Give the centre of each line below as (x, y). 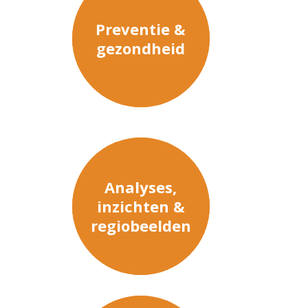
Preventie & (141, 29)
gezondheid (141, 48)
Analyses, (141, 187)
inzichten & (141, 207)
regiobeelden (141, 226)
